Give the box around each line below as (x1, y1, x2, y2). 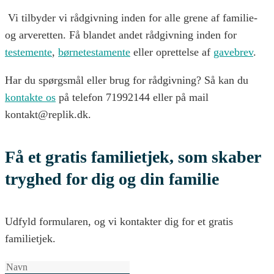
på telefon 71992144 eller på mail (56, 91, 209, 104)
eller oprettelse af (130, 46, 213, 59)
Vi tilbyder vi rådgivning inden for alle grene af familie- (5, 12, 257, 24)
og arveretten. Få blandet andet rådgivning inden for (5, 29, 237, 42)
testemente (5, 46, 52, 59)
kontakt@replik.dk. (5, 108, 91, 121)
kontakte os (5, 91, 56, 104)
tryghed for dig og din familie (5, 169, 219, 188)
